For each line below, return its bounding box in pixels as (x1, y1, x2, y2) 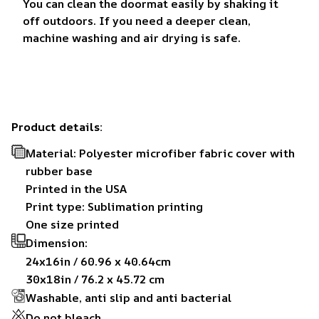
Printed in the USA (26, 181, 127, 197)
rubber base (26, 163, 93, 179)
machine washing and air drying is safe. (23, 30, 241, 46)
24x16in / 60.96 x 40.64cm (26, 253, 171, 270)
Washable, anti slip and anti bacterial (26, 290, 231, 306)
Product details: (11, 119, 103, 135)
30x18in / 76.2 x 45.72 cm (26, 271, 164, 288)
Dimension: (26, 235, 90, 251)
